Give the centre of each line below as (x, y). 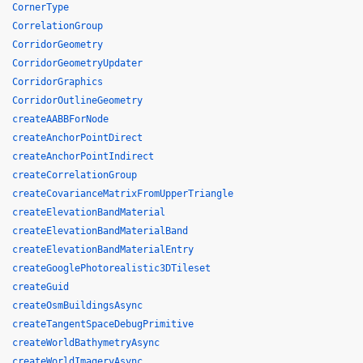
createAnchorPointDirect (77, 138)
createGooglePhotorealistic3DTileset (111, 268)
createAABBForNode (60, 119)
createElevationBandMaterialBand (100, 231)
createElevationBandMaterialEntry (103, 250)
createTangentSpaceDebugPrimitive (103, 324)
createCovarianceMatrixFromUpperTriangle (123, 194)
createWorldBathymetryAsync (86, 343)
